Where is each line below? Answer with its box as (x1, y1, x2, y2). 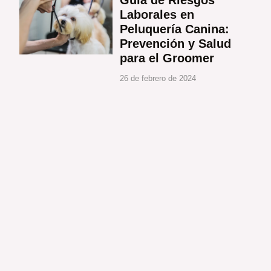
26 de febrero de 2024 (119, 73, 196, 83)
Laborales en (119, 7, 194, 21)
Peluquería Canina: (119, 22, 229, 36)
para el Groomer (119, 51, 214, 65)
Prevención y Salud (119, 36, 231, 50)
